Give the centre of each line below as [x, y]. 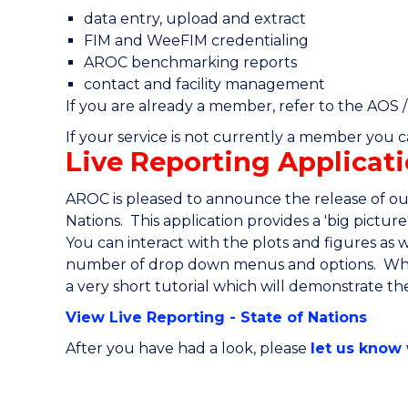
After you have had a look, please [188, 349]
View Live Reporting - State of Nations [216, 318]
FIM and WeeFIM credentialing [196, 41]
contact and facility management [204, 85]
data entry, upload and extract [195, 19]
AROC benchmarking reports [190, 63]
